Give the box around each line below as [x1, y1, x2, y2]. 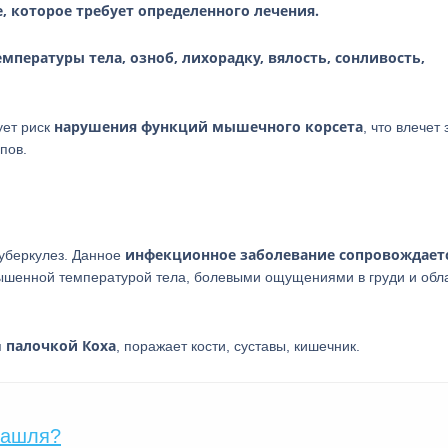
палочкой [6, 336, 78, 355]
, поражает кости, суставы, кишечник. [116, 338, 360, 354]
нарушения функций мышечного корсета [54, 117, 363, 136]
